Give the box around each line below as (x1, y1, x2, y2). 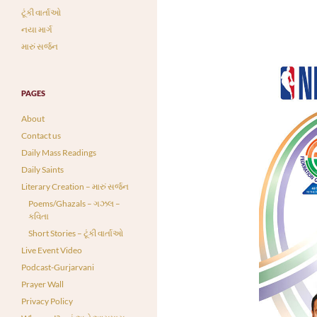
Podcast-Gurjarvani (21, 262, 94, 272)
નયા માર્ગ (21, 24, 52, 35)
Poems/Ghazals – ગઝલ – (28, 198, 120, 209)
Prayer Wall (21, 279, 64, 289)
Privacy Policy (21, 296, 73, 306)
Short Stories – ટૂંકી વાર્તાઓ (28, 228, 123, 238)
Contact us (21, 130, 61, 141)
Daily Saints (21, 164, 64, 175)
